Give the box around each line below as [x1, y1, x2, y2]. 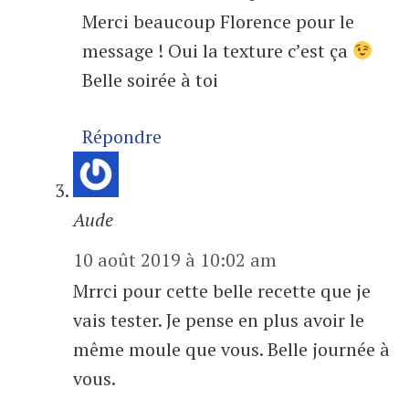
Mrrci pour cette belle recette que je [73, 278, 371, 304]
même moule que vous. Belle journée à [73, 337, 390, 362]
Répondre [82, 124, 162, 150]
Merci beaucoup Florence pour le [82, 9, 354, 35]
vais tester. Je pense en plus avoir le [73, 308, 364, 333]
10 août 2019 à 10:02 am [73, 247, 277, 273]
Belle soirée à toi [82, 68, 218, 93]
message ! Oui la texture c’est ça [82, 38, 352, 64]
